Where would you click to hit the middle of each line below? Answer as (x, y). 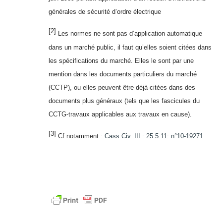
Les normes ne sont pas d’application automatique (130, 34)
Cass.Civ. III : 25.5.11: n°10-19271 (154, 136)
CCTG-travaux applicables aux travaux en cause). (120, 114)
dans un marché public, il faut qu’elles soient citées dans (130, 47)
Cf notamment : (80, 136)
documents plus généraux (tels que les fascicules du (124, 101)
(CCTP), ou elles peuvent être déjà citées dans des (122, 87)
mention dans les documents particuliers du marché (123, 74)
